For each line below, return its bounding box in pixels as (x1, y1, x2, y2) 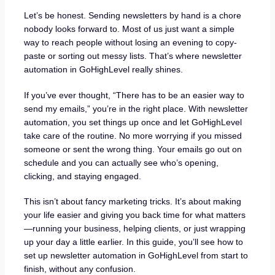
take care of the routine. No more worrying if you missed (23, 130, 242, 141)
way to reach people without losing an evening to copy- (23, 37, 237, 48)
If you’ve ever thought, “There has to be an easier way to (23, 90, 244, 100)
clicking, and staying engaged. (23, 171, 141, 181)
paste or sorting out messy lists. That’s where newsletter (23, 51, 242, 61)
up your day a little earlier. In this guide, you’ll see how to (23, 237, 243, 247)
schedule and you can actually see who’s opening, (23, 157, 219, 168)
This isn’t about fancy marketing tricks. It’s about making (23, 196, 241, 207)
